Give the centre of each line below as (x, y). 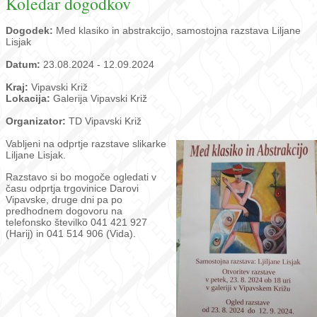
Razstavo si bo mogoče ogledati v (81, 177)
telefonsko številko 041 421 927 (76, 223)
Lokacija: (29, 98)
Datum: (24, 64)
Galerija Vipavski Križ (100, 98)
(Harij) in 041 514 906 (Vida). (74, 234)
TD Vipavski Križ (105, 121)
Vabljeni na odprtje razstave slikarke (86, 144)
